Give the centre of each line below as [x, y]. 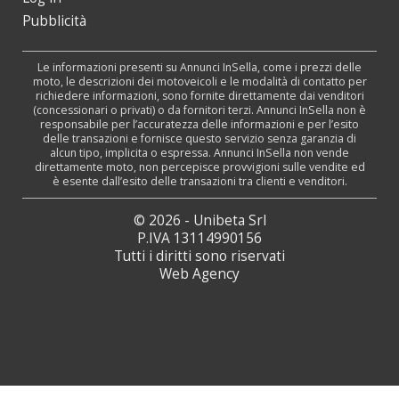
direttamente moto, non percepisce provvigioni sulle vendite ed [199, 167]
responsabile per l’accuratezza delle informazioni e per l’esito [199, 125]
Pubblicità [54, 21]
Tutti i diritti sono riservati [199, 256]
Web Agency [199, 274]
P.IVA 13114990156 [199, 239]
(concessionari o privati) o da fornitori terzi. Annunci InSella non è [199, 110]
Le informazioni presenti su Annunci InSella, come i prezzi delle [199, 68]
